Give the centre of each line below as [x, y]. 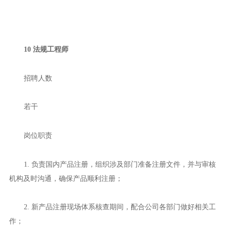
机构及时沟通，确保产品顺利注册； [66, 178]
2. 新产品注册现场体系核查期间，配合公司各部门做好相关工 [120, 207]
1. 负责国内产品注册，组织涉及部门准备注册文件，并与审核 [120, 164]
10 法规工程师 [46, 49]
